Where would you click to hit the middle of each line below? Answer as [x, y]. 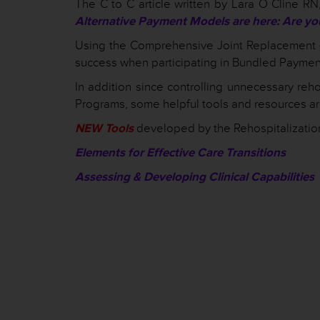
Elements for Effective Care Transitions [180, 152]
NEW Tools [104, 128]
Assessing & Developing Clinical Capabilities [195, 177]
